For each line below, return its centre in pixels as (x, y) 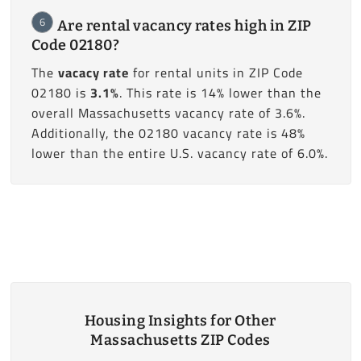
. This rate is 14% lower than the (220, 92)
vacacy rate (93, 72)
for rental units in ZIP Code (216, 72)
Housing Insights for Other (180, 321)
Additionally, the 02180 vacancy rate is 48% (168, 133)
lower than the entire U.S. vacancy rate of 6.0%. (179, 153)
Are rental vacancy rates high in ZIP (184, 25)
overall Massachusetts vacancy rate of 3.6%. (168, 112)
